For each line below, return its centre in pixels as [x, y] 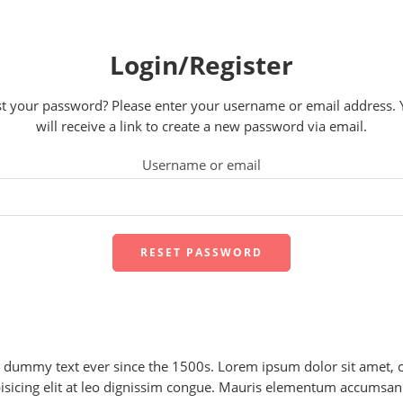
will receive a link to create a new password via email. [201, 127]
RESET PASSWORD [201, 253]
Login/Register [201, 65]
